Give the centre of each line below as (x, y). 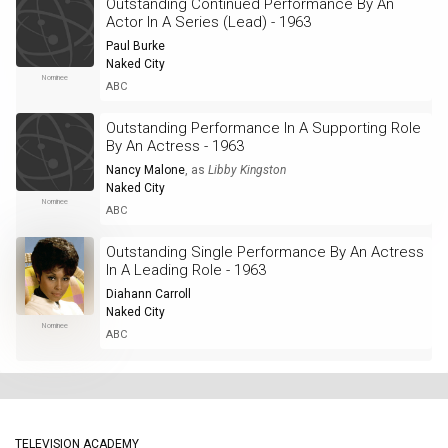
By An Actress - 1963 (174, 146)
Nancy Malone (145, 170)
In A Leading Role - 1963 (185, 270)
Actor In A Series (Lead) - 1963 (208, 22)
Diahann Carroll (148, 294)
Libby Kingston (246, 170)
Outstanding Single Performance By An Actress (264, 252)
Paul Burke (135, 46)
